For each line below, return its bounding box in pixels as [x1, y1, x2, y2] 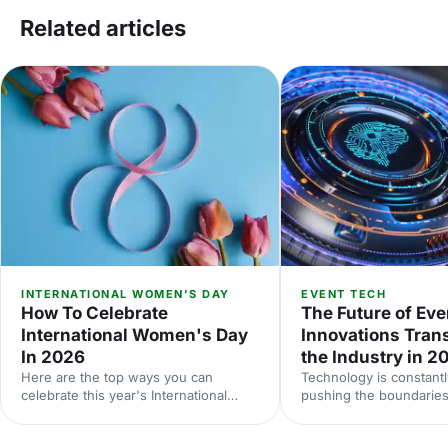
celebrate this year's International [21, 386, 227, 403]
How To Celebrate [21, 302, 168, 323]
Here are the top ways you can [21, 368, 213, 385]
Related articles [20, 14, 186, 41]
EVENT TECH [301, 286, 386, 301]
